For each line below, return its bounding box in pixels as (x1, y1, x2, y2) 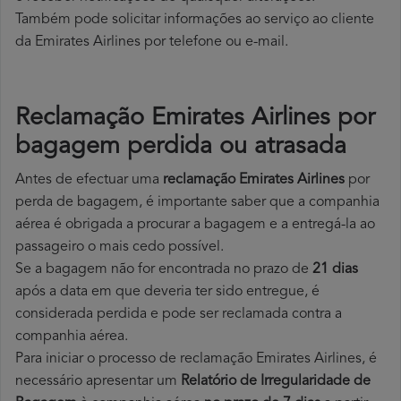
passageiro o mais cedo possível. (15, 240, 224, 255)
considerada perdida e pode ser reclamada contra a (15, 307, 342, 322)
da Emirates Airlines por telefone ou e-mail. (15, 35, 288, 50)
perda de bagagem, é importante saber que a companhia (15, 195, 380, 210)
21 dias (312, 262, 358, 277)
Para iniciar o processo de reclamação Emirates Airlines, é (15, 352, 377, 367)
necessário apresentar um (15, 374, 181, 389)
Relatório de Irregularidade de (181, 374, 371, 389)
